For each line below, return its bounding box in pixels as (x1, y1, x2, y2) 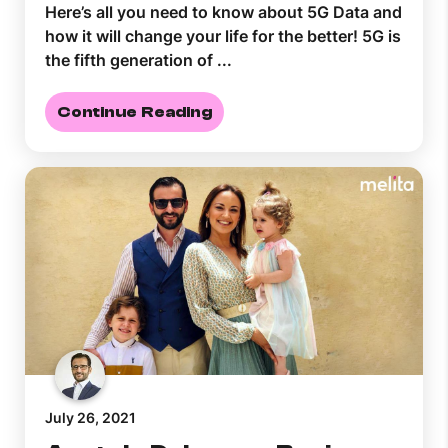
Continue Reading (57, 103, 212, 122)
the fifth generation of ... (45, 50, 232, 71)
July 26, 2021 (45, 409, 136, 427)
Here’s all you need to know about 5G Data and (45, 2, 402, 23)
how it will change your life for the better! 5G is (45, 26, 401, 47)
